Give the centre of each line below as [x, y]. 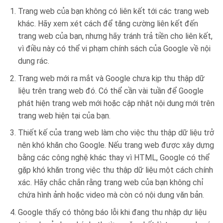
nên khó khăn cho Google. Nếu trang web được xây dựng [116, 145]
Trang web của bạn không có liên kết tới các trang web [113, 11]
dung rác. [33, 61]
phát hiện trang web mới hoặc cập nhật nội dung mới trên [116, 103]
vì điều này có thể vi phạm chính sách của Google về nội [114, 48]
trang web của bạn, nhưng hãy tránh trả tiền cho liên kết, [115, 36]
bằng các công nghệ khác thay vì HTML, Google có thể [113, 158]
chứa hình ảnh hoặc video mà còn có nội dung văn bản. [111, 195]
